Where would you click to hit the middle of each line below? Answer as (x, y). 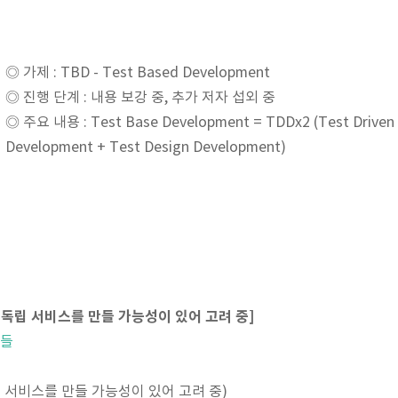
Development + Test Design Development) (146, 147)
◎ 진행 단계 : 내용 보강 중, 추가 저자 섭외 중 (140, 98)
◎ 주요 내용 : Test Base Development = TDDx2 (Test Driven (200, 123)
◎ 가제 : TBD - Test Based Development (138, 73)
